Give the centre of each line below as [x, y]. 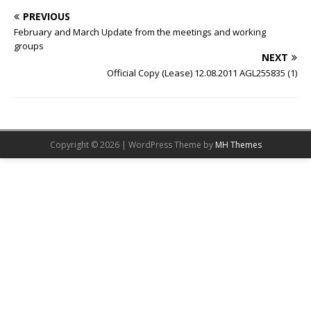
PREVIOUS [47, 16]
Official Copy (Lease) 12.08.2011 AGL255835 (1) [202, 73]
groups [29, 46]
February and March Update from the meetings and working [140, 32]
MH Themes [238, 145]
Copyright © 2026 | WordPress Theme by [132, 145]
